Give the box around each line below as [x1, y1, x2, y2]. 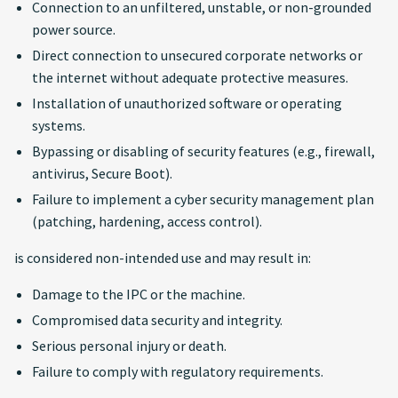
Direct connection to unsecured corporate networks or [32, 46, 362, 64]
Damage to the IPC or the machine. [32, 285, 245, 303]
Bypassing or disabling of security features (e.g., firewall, [32, 142, 375, 160]
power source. [32, 20, 115, 38]
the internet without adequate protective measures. [32, 68, 348, 86]
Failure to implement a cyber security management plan [32, 190, 374, 208]
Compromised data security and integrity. [32, 311, 283, 329]
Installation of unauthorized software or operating [32, 94, 342, 112]
